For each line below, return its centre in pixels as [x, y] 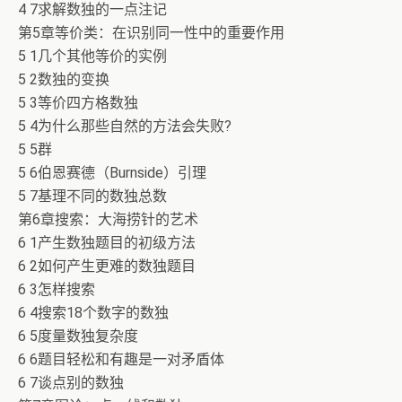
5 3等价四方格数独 [78, 103]
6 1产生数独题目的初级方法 [107, 243]
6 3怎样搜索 [57, 289]
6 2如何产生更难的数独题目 [107, 266]
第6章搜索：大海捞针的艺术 [108, 219]
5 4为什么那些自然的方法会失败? [125, 126]
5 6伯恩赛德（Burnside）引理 [112, 173]
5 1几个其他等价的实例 [92, 56]
